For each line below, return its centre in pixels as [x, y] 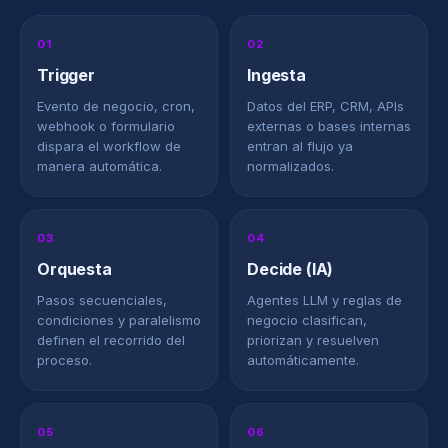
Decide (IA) [290, 269]
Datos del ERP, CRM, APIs [325, 106]
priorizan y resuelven [313, 340]
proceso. [64, 360]
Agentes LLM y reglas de [324, 300]
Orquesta [74, 269]
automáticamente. [303, 360]
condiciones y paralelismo [119, 320]
